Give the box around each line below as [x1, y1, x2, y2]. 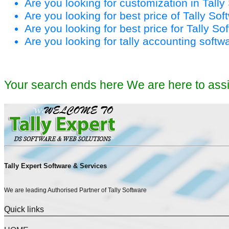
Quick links [4, 205, 44, 214]
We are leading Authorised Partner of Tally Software [4, 187, 147, 194]
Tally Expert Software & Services [4, 162, 107, 170]
